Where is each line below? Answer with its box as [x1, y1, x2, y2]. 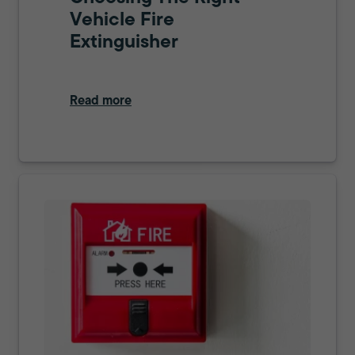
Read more [70, 95, 132, 108]
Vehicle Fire [70, 11, 174, 30]
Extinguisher [70, 33, 178, 52]
